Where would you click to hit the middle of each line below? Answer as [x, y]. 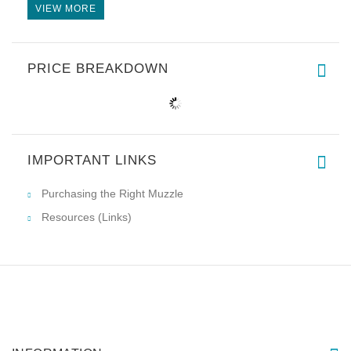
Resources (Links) [87, 217]
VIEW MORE [66, 9]
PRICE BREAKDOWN [98, 69]
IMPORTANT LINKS [92, 161]
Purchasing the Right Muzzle [112, 194]
